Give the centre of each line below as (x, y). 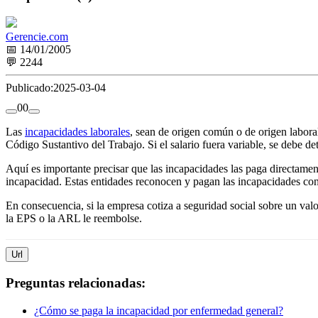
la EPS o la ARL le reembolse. (74, 219)
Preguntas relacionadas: (76, 283)
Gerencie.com (37, 37)
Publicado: (29, 88)
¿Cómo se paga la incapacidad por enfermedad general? (159, 310)
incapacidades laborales (77, 132)
